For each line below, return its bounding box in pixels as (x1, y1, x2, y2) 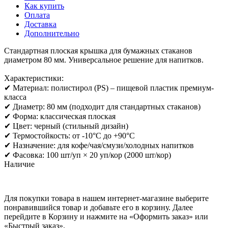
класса (4, 92, 26, 101)
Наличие (4, 159, 35, 168)
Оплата (24, 10, 50, 19)
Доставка (24, 19, 56, 28)
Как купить (24, 1, 64, 10)
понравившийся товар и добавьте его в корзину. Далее (4, 203, 193, 212)
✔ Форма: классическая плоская (4, 111, 116, 121)
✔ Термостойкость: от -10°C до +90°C (4, 131, 135, 140)
